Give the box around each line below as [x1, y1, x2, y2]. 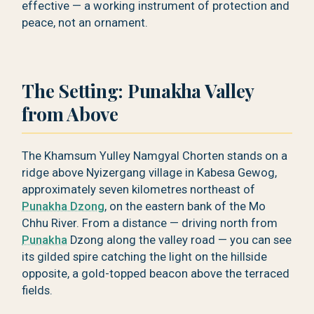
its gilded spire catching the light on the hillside [22, 250, 268, 264]
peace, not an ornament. [22, 15, 149, 29]
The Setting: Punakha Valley [22, 78, 254, 104]
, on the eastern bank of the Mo [104, 199, 266, 213]
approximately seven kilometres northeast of [22, 182, 256, 196]
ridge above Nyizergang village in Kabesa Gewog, [22, 165, 278, 179]
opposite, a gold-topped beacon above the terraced [22, 266, 290, 280]
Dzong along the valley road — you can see [67, 233, 292, 247]
